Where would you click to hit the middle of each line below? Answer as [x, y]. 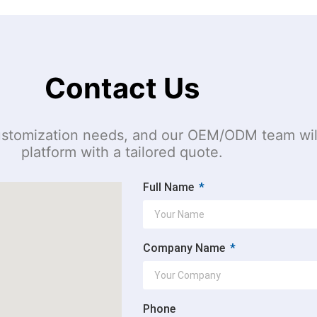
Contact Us [122, 88]
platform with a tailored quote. [122, 152]
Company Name [185, 248]
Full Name [170, 187]
